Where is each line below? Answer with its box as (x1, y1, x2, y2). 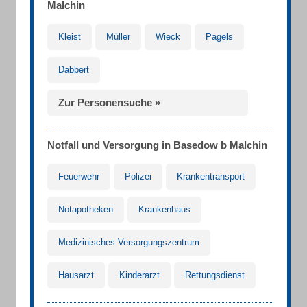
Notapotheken (58, 204, 113, 214)
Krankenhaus (138, 204, 191, 214)
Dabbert (58, 64, 89, 75)
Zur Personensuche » (58, 97, 160, 108)
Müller (106, 32, 130, 42)
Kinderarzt (119, 270, 160, 280)
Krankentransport (177, 171, 245, 182)
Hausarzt (58, 270, 94, 280)
